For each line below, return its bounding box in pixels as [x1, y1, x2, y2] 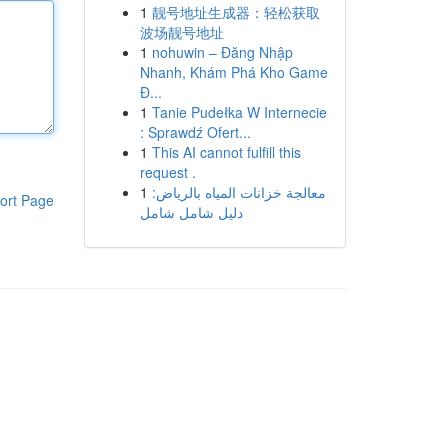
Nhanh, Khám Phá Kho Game [139, 62, 328, 82]
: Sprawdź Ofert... [139, 122, 251, 142]
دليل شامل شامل [139, 202, 243, 222]
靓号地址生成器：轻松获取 [151, 2, 320, 22]
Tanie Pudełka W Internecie [151, 102, 327, 122]
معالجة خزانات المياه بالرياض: [151, 182, 326, 202]
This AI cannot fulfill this [151, 142, 301, 162]
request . [139, 162, 196, 182]
